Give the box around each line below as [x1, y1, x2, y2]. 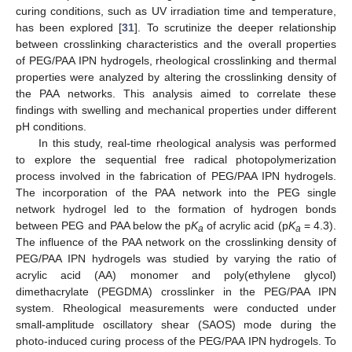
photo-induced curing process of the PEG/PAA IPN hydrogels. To [16, 335, 336, 348]
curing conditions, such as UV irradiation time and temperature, [16, 5, 336, 18]
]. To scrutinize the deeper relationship [134, 21, 336, 35]
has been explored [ [16, 21, 123, 35]
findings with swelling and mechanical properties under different [16, 104, 336, 117]
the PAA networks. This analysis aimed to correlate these [16, 87, 336, 101]
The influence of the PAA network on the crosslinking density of [16, 236, 336, 249]
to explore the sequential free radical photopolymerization [16, 153, 336, 167]
